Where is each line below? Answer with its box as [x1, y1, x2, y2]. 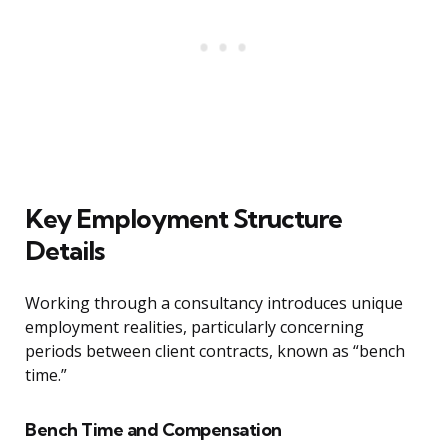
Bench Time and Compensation [25, 418, 282, 442]
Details [25, 234, 104, 268]
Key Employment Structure [25, 202, 342, 236]
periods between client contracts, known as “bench [25, 340, 405, 363]
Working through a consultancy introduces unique [25, 292, 403, 315]
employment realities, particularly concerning [25, 316, 364, 339]
